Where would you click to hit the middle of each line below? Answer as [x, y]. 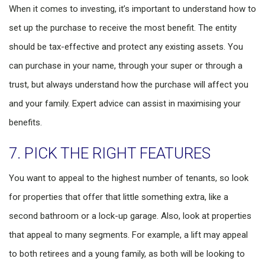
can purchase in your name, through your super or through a [126, 66]
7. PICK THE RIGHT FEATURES [110, 153]
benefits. [25, 122]
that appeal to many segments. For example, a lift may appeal [128, 235]
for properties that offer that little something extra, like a [119, 197]
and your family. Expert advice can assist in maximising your [125, 104]
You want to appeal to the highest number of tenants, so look [129, 178]
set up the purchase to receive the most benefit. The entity [123, 28]
